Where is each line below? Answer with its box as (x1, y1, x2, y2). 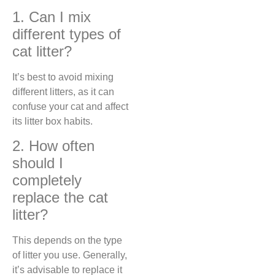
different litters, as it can (12, 86, 114, 97)
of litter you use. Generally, (12, 250, 127, 261)
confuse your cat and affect (12, 101, 128, 112)
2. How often (12, 137, 95, 155)
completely (12, 172, 82, 189)
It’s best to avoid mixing (12, 71, 114, 82)
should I (12, 155, 63, 172)
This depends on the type (12, 235, 122, 246)
